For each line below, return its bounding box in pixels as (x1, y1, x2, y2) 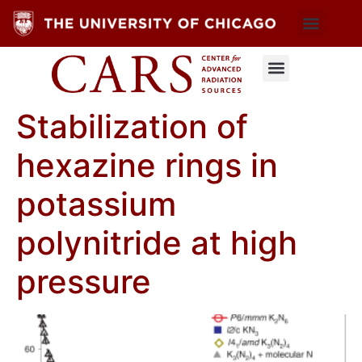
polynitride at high (16, 222, 297, 263)
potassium (16, 183, 176, 224)
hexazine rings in (16, 145, 278, 185)
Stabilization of (16, 106, 248, 146)
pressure (16, 261, 151, 301)
